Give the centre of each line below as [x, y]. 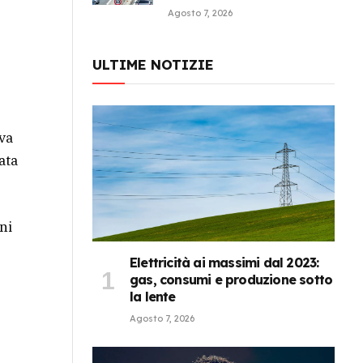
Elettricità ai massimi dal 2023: [224, 263]
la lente [153, 297]
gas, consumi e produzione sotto [231, 280]
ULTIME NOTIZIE [153, 65]
